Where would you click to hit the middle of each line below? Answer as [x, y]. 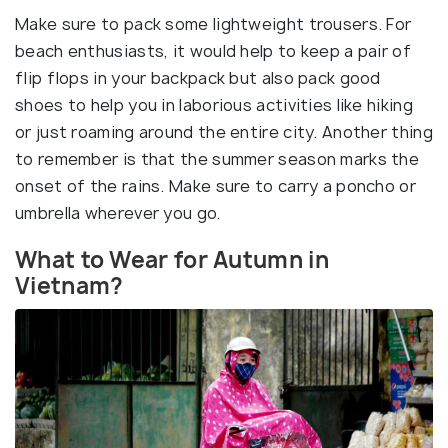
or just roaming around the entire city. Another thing [224, 131]
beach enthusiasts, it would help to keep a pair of [213, 50]
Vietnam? [69, 285]
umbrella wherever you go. [118, 212]
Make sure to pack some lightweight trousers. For [213, 23]
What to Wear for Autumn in [172, 259]
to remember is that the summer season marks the [217, 158]
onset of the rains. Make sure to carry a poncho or [215, 185]
